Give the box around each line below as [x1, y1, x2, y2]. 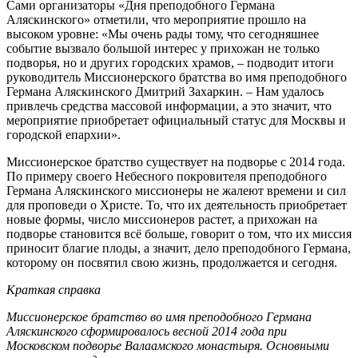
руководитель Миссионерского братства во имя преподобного [6, 70, 347, 84]
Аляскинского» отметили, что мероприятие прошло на [6, 12, 306, 26]
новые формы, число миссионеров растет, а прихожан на [6, 212, 317, 226]
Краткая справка [6, 282, 101, 296]
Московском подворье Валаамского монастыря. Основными [6, 338, 329, 352]
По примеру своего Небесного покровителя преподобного [6, 169, 327, 183]
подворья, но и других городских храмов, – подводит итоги [6, 55, 334, 70]
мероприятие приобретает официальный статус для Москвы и [6, 113, 346, 127]
